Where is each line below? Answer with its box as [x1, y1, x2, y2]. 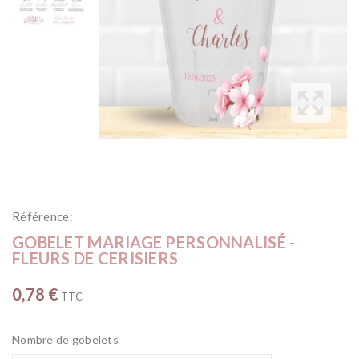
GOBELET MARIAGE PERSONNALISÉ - [12, 232, 296, 252]
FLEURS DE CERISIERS [12, 248, 179, 268]
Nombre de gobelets [12, 333, 119, 347]
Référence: [12, 209, 73, 224]
